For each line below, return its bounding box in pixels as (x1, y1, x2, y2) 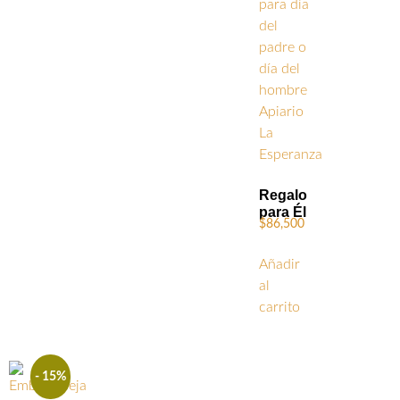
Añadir (259, 257, 300, 272)
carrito (259, 300, 300, 315)
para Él (259, 204, 306, 221)
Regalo (259, 187, 307, 204)
